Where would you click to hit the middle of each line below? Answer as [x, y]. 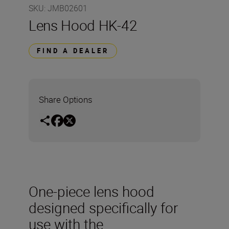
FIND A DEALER [73, 51]
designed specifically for [103, 207]
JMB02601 [67, 8]
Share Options [66, 99]
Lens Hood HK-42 [83, 25]
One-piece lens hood [91, 191]
